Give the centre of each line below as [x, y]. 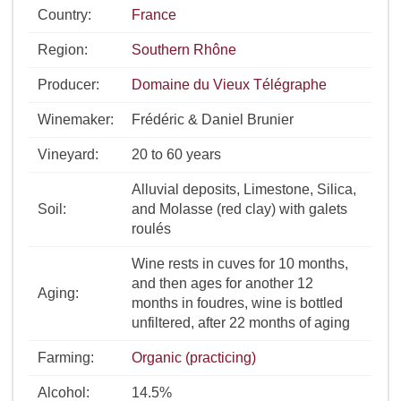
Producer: [69, 85]
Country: [65, 15]
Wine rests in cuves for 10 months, [240, 264]
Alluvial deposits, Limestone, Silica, [244, 190]
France [154, 15]
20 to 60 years [177, 155]
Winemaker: [76, 120]
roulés [152, 229]
